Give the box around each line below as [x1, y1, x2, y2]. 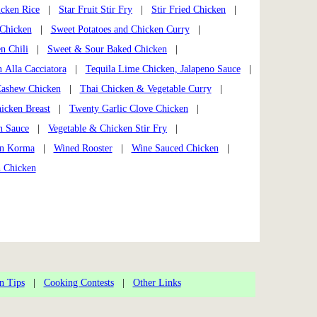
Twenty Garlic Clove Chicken [69, 103, 188, 115]
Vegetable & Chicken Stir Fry [48, 123, 167, 134]
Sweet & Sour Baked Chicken [47, 44, 167, 55]
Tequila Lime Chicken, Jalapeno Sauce [85, 64, 241, 75]
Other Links [132, 277, 181, 289]
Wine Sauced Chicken [131, 143, 219, 154]
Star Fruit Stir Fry [59, 4, 132, 16]
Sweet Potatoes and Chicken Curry [50, 24, 190, 35]
